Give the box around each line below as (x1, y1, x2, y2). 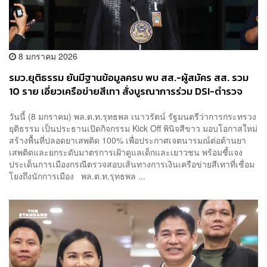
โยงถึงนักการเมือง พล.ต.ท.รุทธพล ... (9, 169, 145, 182)
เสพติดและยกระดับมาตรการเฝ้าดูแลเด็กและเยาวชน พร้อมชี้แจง (9, 145, 243, 158)
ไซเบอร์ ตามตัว (9, 98, 70, 113)
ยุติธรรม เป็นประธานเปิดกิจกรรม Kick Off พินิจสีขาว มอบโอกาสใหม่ (9, 122, 257, 134)
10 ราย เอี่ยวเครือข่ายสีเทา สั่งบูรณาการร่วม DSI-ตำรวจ (9, 84, 243, 100)
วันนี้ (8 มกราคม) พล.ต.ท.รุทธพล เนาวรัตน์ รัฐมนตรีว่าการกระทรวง (9, 110, 256, 122)
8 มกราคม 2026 (16, 50, 77, 63)
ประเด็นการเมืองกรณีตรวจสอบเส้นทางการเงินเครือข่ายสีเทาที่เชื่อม (9, 157, 254, 170)
